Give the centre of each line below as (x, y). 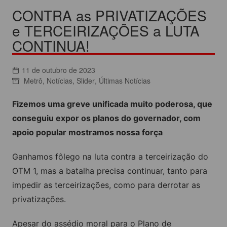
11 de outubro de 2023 (58, 70)
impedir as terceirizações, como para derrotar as (106, 185)
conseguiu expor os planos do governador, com (106, 118)
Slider (85, 81)
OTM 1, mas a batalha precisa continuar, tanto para (109, 171)
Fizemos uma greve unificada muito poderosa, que (112, 104)
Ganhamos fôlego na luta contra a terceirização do (110, 157)
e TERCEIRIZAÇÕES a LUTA (106, 31)
